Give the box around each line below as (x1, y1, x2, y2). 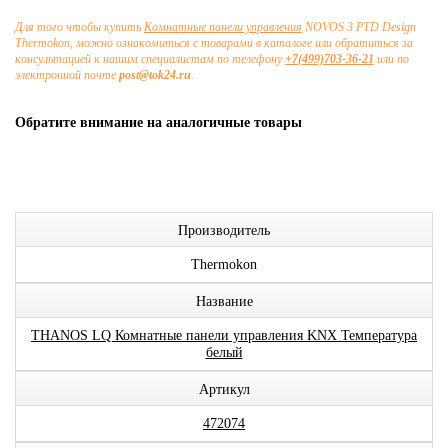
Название (195, 294, 253, 309)
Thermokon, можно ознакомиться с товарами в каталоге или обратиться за (15, 36, 413, 50)
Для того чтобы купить (15, 20, 144, 34)
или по (377, 52, 409, 66)
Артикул (198, 382, 250, 397)
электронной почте (15, 68, 119, 82)
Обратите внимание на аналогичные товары (15, 115, 302, 130)
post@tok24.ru (119, 68, 191, 82)
